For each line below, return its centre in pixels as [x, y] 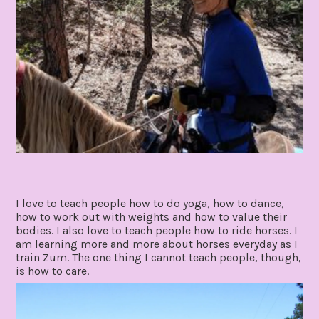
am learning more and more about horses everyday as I [157, 244]
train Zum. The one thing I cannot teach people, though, [159, 258]
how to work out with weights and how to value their [152, 217]
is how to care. [53, 271]
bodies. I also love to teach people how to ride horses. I [157, 231]
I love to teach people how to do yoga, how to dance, [150, 204]
